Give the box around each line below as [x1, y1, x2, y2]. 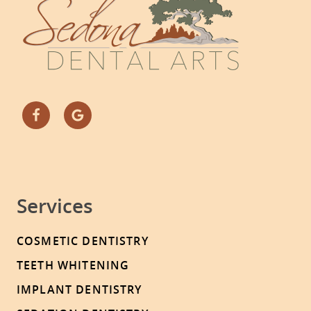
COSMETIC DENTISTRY [17, 233, 149, 249]
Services [17, 193, 93, 219]
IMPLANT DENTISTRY [17, 282, 142, 298]
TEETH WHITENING [17, 258, 130, 274]
